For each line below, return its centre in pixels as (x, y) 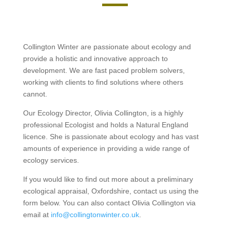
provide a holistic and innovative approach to (95, 58)
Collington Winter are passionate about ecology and (107, 46)
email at (37, 214)
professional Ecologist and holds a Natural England (106, 124)
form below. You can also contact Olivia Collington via (109, 203)
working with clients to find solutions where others (103, 82)
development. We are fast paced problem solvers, (104, 70)
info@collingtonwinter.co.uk (95, 214)
